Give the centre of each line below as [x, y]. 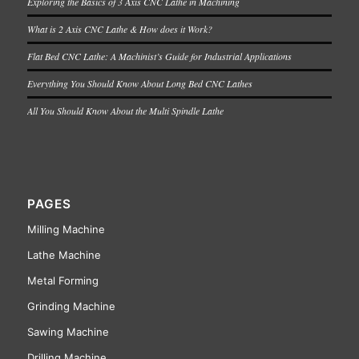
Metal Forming [63, 281]
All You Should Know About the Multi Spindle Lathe [125, 111]
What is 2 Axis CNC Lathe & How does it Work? [119, 29]
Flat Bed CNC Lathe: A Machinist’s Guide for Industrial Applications [159, 56]
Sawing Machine [68, 332]
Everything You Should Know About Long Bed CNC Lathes [139, 84]
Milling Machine [66, 230]
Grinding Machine [71, 307]
